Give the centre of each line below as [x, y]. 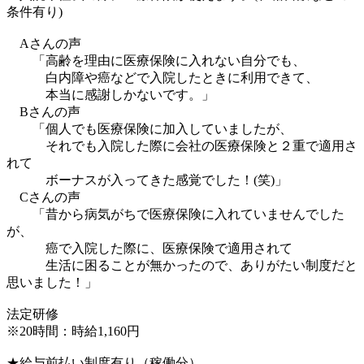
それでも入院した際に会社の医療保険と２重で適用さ [182, 145]
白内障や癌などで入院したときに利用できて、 [162, 77]
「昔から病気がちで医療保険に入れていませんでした [175, 214]
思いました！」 [52, 282]
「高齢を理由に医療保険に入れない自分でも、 [156, 60]
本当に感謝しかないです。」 [110, 94]
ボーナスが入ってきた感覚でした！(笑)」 [147, 180]
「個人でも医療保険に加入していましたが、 [149, 128]
